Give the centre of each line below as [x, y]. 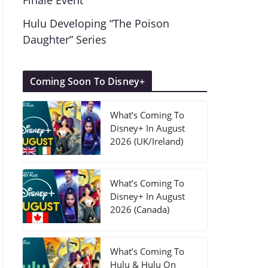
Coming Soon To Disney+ [87, 81]
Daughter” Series [64, 39]
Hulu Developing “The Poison [96, 23]
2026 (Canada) [139, 209]
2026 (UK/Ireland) [146, 141]
